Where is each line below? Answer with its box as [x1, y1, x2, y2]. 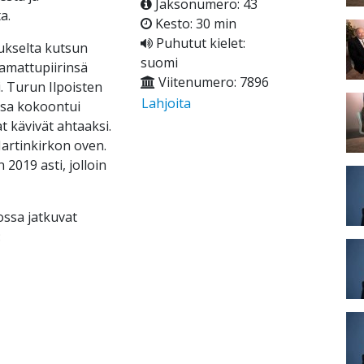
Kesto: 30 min [151, 15, 236, 33]
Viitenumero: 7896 [154, 73, 269, 92]
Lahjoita [141, 94, 191, 113]
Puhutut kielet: [152, 34, 245, 53]
